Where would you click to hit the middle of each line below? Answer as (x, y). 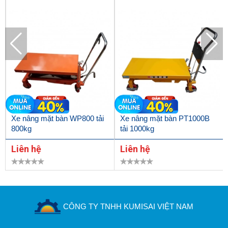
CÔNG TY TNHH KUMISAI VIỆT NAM (128, 206)
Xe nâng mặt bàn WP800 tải (57, 119)
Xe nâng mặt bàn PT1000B (165, 119)
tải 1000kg (137, 129)
